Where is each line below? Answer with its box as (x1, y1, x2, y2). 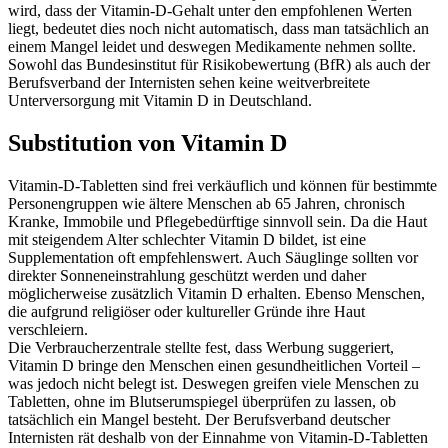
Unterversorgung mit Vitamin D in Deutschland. (8, 91, 312, 109)
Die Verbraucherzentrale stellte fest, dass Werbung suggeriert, (8, 338, 394, 356)
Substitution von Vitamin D (8, 129, 287, 156)
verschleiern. (8, 320, 88, 338)
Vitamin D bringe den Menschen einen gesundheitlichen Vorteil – (8, 356, 420, 374)
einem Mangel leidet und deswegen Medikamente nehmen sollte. (8, 37, 416, 55)
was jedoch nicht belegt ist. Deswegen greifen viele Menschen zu (8, 374, 419, 392)
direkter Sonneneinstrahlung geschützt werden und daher (8, 266, 366, 284)
